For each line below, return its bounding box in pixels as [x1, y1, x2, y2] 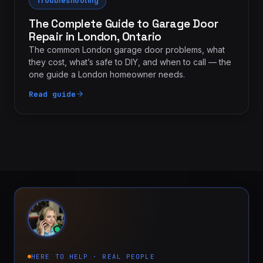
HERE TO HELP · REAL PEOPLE [31, 252, 155, 261]
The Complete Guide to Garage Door [29, 16, 218, 31]
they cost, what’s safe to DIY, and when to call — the [29, 56, 231, 67]
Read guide [29, 89, 76, 99]
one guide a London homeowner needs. [29, 69, 185, 79]
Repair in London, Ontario [29, 29, 162, 44]
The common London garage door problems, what [29, 44, 225, 55]
